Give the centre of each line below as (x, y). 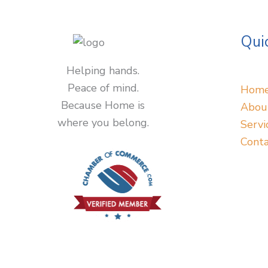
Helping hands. (103, 71)
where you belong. (103, 123)
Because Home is (103, 106)
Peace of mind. (103, 88)
